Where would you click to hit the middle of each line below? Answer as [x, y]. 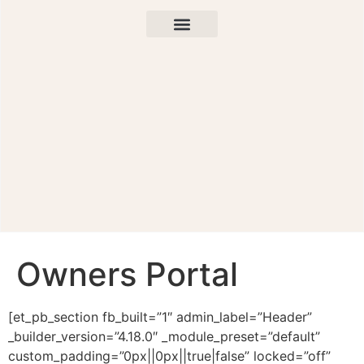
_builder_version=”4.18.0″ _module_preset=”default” [164, 336]
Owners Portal [127, 274]
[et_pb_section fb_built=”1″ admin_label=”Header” [160, 316]
